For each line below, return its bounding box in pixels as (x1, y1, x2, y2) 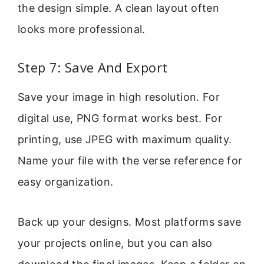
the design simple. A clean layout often (18, 2, 220, 15)
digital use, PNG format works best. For (18, 111, 223, 124)
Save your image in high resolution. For (18, 90, 220, 103)
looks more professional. (18, 23, 146, 36)
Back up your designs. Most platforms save (18, 216, 242, 229)
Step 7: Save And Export (18, 58, 168, 76)
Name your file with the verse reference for (18, 154, 243, 167)
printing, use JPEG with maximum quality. (18, 133, 232, 146)
